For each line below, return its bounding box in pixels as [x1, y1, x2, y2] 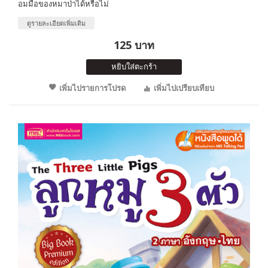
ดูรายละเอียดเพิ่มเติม [27, 18, 86, 28]
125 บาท [114, 37, 154, 52]
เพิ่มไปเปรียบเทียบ [153, 82, 214, 93]
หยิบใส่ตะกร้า [111, 60, 157, 72]
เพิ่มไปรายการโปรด [59, 82, 126, 93]
